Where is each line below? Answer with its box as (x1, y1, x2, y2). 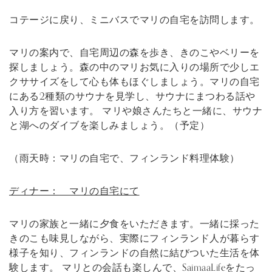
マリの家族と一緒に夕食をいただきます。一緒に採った (9, 216, 260, 233)
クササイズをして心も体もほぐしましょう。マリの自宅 (9, 74, 260, 90)
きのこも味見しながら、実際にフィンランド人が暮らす (9, 231, 260, 247)
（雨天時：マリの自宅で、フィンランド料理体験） (9, 151, 240, 167)
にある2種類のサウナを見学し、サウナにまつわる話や (9, 89, 256, 105)
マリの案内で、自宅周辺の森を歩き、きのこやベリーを (9, 45, 260, 61)
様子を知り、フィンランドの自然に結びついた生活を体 (9, 245, 260, 262)
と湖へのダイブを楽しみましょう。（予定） (9, 118, 209, 134)
